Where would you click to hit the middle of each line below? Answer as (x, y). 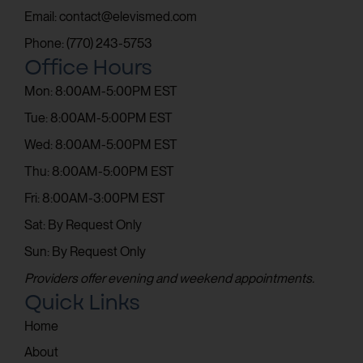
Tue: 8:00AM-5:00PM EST (98, 117)
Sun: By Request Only (85, 251)
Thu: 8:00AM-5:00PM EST (99, 171)
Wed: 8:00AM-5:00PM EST (101, 144)
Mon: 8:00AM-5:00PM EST (101, 91)
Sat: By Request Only (83, 224)
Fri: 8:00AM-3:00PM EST (95, 198)
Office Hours (88, 67)
